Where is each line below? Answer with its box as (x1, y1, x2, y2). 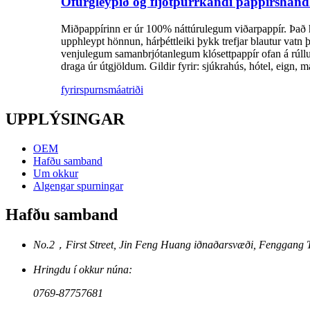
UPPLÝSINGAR (6, 109, 125, 128)
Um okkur (33, 167, 78, 179)
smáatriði (104, 83, 143, 95)
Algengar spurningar (33, 179, 123, 192)
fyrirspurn (61, 83, 104, 95)
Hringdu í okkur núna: (33, 264, 132, 276)
